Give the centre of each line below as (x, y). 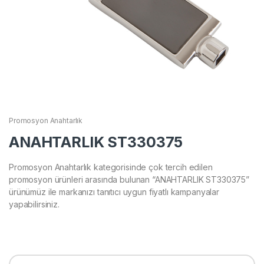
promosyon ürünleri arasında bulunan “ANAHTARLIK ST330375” (129, 179)
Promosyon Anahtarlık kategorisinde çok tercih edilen (111, 167)
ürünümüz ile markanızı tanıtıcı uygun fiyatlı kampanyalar (114, 192)
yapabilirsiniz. (34, 204)
